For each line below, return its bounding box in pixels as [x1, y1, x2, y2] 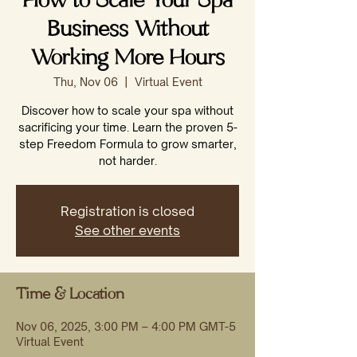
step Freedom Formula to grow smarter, [18, 137, 237, 151]
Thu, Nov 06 [53, 75, 118, 88]
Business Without [46, 19, 209, 42]
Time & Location [16, 287, 124, 304]
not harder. [98, 154, 157, 167]
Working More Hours [30, 48, 225, 71]
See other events [75, 222, 180, 238]
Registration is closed [61, 203, 194, 219]
